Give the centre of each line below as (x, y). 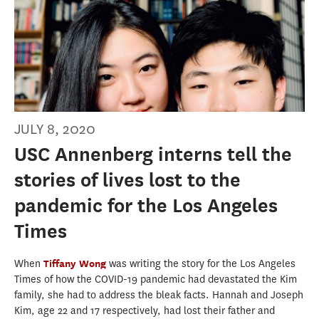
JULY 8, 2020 (55, 130)
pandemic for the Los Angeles (146, 206)
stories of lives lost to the (127, 180)
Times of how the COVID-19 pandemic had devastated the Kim (156, 280)
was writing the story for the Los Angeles (202, 264)
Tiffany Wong (76, 263)
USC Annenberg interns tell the (153, 155)
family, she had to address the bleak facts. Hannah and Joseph (159, 296)
